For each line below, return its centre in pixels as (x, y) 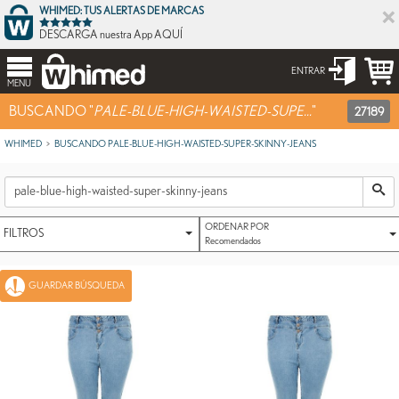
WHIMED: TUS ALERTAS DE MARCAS (122, 11)
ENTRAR (309, 70)
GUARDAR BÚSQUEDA (77, 285)
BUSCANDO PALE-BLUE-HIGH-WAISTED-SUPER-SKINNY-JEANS (185, 144)
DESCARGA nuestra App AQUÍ (111, 35)
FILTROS (23, 233)
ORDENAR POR (237, 226)
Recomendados (233, 240)
